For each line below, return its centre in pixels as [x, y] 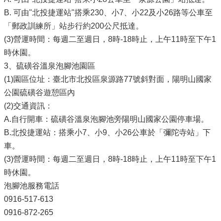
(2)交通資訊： [29, 106]
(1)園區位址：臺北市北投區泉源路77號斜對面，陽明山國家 [108, 79]
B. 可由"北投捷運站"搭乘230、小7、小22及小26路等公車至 [108, 12]
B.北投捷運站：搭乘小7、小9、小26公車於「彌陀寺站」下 [107, 132]
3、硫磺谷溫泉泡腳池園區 [50, 66]
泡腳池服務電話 [32, 185]
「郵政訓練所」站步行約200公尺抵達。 [74, 26]
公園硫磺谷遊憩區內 [39, 92]
